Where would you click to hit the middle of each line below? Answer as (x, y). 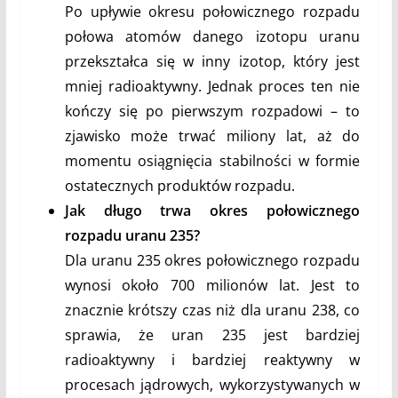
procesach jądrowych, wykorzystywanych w (212, 385)
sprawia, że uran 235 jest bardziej (212, 335)
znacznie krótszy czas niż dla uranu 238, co (212, 310)
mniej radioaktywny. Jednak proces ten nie (212, 87)
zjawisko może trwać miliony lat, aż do (212, 136)
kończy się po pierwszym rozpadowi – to (212, 111)
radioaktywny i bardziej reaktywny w (212, 360)
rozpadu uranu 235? (132, 236)
